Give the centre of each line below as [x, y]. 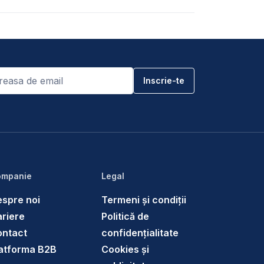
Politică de [125, 216]
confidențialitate [140, 233]
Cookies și [125, 249]
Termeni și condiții [144, 200]
